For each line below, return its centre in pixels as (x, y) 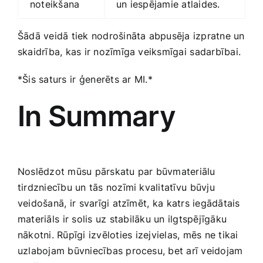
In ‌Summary (97, 116)
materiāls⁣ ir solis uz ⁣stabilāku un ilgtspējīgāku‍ (122, 219)
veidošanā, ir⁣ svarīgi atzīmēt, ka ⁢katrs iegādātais (129, 203)
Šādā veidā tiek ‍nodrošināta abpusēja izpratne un (131, 36)
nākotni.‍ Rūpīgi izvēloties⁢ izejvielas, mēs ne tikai (128, 235)
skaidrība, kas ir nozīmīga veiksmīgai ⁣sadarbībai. (129, 52)
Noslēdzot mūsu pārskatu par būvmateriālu (117, 172)
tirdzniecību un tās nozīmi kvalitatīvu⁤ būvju (116, 188)
